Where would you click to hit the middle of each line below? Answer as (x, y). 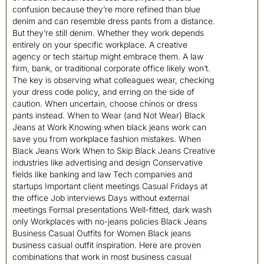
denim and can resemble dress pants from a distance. (114, 21)
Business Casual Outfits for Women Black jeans (102, 233)
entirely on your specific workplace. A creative (100, 44)
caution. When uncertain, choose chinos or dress (105, 103)
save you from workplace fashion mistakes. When (107, 139)
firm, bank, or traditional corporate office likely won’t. (111, 68)
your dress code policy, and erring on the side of (103, 92)
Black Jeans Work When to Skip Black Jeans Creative (114, 151)
